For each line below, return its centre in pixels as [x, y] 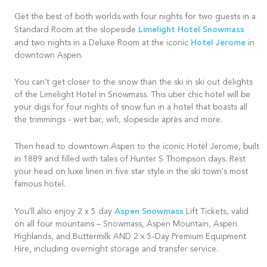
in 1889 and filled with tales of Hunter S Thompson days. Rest [130, 160]
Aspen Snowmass [149, 212]
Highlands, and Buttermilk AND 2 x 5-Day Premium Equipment [130, 237]
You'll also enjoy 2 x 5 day [64, 212]
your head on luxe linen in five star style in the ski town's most [131, 173]
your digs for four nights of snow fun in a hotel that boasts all [131, 108]
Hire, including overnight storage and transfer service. [117, 250]
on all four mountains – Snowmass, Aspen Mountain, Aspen [126, 225]
